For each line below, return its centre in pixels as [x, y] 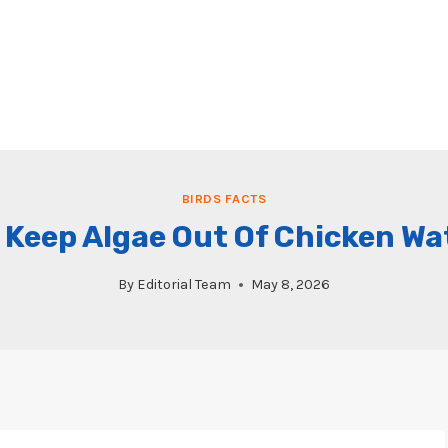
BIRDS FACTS [224, 199]
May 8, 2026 [291, 285]
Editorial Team [184, 285]
